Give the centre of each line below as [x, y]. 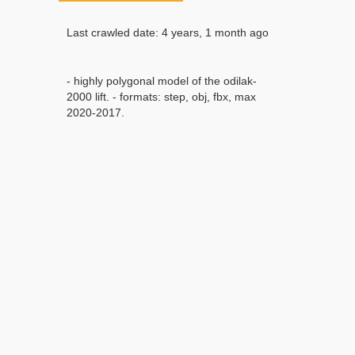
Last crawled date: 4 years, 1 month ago [168, 32]
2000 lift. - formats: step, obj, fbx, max [161, 97]
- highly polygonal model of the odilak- [162, 81]
